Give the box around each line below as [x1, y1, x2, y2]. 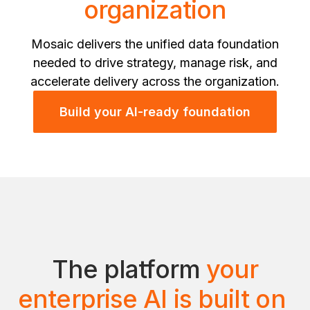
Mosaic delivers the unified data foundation [31, 36, 279, 51]
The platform [51, 253, 206, 284]
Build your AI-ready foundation [60, 104, 250, 119]
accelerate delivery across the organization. [30, 73, 280, 89]
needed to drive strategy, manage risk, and [33, 55, 277, 70]
